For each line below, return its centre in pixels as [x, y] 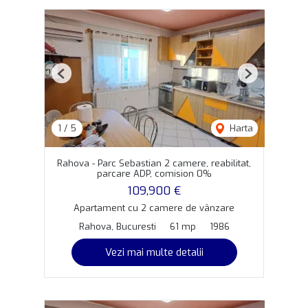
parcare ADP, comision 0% [154, 174]
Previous [79, 79]
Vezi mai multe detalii [154, 253]
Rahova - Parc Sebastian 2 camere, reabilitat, [154, 164]
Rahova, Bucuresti [117, 227]
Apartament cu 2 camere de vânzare [154, 208]
